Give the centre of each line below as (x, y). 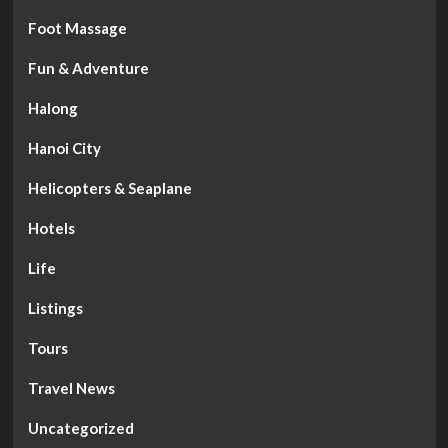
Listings (55, 307)
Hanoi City (64, 147)
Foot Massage (77, 27)
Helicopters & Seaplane (109, 187)
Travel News (71, 387)
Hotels (51, 227)
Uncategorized (80, 427)
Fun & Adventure (88, 67)
